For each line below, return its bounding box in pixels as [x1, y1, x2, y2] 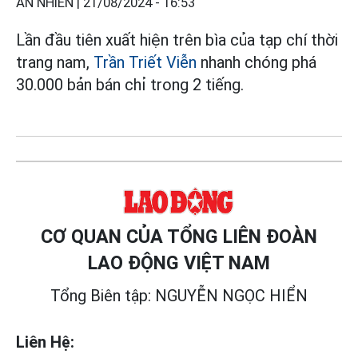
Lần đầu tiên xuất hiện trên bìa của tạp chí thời [16, 30, 338, 50]
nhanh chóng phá [197, 52, 316, 72]
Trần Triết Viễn [93, 52, 197, 72]
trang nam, [16, 52, 93, 72]
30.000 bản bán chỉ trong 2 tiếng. [16, 74, 244, 94]
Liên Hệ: [16, 332, 74, 352]
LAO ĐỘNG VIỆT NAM [88, 251, 270, 274]
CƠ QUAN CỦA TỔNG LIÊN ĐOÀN [41, 225, 317, 248]
